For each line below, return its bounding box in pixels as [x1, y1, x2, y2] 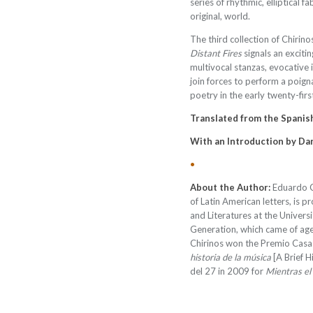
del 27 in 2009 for [190, 265, 265, 277]
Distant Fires [190, 48, 242, 59]
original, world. [190, 10, 250, 22]
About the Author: [190, 182, 272, 193]
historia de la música [190, 252, 271, 263]
